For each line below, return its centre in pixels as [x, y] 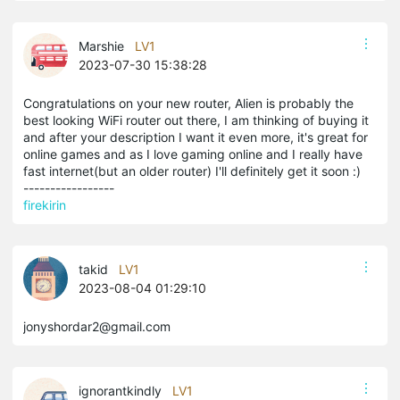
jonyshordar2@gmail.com [97, 326]
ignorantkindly [120, 391]
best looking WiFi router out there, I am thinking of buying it [196, 120]
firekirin [45, 205]
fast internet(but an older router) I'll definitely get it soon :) [192, 171]
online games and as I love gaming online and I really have [193, 154]
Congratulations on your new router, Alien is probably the [188, 103]
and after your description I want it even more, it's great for [196, 137]
